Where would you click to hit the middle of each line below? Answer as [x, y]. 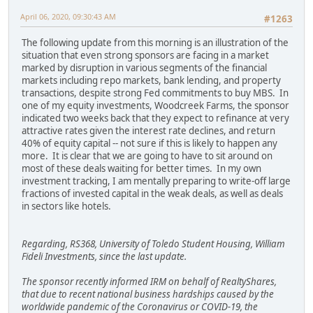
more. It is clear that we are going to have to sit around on [147, 156]
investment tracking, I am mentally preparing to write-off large [156, 181]
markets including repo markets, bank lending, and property [151, 81]
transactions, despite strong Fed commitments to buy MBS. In [155, 93]
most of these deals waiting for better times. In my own [141, 169]
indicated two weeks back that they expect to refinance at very [155, 118]
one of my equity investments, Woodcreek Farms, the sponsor [155, 106]
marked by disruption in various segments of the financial [144, 68]
